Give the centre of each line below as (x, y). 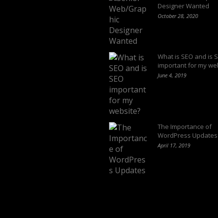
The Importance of (185, 126)
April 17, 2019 (174, 145)
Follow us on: (136, 200)
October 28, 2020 (178, 16)
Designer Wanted (183, 6)
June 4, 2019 (172, 75)
